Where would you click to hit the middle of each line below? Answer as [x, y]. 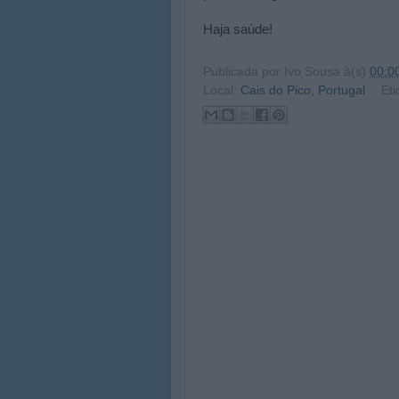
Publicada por [244, 71]
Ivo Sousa [312, 71]
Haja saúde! [238, 29]
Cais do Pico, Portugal [303, 90]
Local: [222, 90]
